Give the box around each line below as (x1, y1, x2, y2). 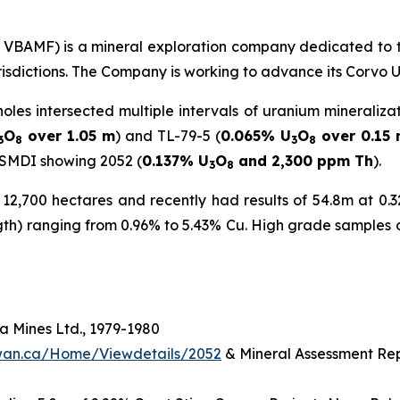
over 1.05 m (22, 126, 116, 145)
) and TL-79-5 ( (115, 126, 221, 145)
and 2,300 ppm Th (234, 151, 373, 170)
